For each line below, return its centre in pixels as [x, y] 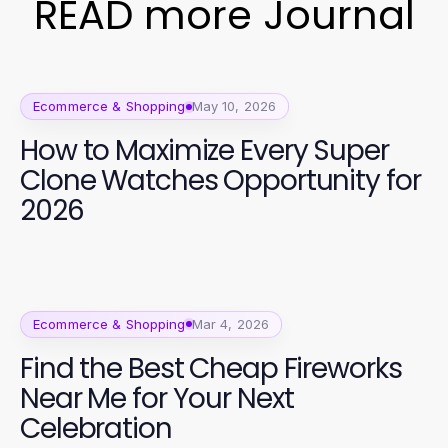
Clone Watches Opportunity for [220, 180]
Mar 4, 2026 [230, 323]
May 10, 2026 [234, 106]
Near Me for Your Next [157, 398]
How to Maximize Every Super [204, 150]
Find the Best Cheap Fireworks [211, 368]
